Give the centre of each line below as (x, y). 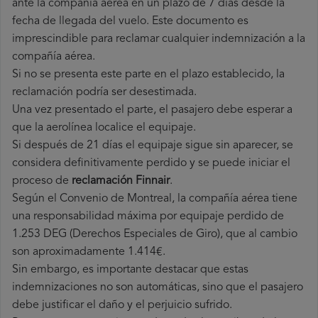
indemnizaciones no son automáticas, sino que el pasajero (158, 288)
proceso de (42, 181)
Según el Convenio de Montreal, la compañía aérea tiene (155, 199)
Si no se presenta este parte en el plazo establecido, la (148, 75)
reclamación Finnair (121, 181)
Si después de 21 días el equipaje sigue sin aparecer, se (153, 146)
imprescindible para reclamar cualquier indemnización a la (159, 39)
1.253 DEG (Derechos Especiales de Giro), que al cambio (155, 235)
